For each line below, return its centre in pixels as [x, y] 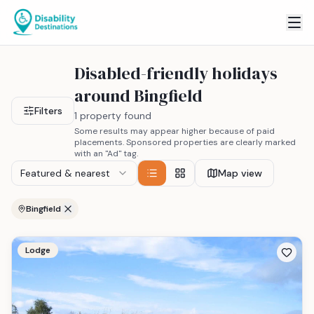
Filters [48, 111]
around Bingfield [138, 96]
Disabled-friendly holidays [176, 73]
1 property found [113, 116]
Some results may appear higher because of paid [175, 131]
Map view [240, 173]
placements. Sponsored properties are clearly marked [185, 142]
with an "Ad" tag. [106, 153]
